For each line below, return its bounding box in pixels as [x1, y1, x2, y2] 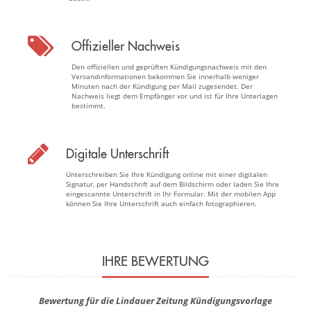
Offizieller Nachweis [72, 37, 180, 54]
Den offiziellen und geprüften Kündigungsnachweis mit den [72, 61, 267, 72]
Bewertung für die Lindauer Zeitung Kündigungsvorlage [39, 294, 272, 307]
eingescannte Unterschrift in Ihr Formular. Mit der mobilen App [66, 188, 276, 199]
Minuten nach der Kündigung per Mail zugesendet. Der [72, 81, 253, 91]
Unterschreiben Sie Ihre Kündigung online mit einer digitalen [66, 169, 267, 179]
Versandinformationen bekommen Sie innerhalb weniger [72, 71, 259, 81]
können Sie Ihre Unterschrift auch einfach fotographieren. [66, 198, 257, 208]
